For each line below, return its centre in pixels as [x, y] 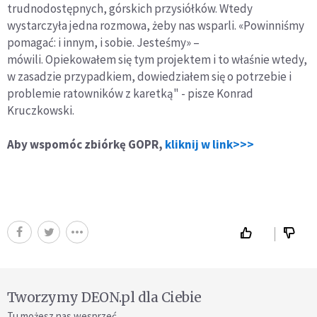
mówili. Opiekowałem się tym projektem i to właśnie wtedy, [157, 59]
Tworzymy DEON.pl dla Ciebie [104, 297]
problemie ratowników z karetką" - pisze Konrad [130, 93]
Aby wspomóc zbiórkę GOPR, [86, 144]
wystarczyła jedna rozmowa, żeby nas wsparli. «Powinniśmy [156, 25]
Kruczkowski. [41, 110]
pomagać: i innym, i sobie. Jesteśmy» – [103, 42]
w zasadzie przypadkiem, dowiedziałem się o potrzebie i [149, 76]
